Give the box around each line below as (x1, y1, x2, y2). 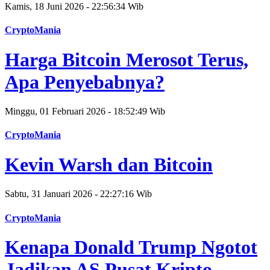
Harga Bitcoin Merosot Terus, (5, 48, 248, 71)
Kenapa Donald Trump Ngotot (5, 236, 257, 258)
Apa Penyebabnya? (5, 71, 165, 93)
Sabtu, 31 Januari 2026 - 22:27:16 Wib (5, 189, 152, 199)
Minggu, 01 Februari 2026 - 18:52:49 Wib (5, 106, 165, 117)
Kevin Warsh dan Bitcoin (5, 153, 213, 175)
